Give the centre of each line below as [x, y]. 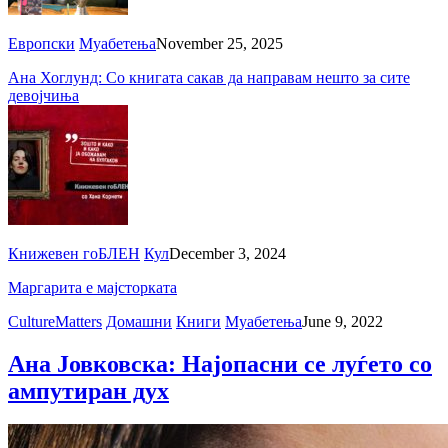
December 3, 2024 [227, 253]
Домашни [139, 321]
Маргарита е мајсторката [92, 287]
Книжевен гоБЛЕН [74, 253]
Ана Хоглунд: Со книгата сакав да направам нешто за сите [209, 77]
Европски [41, 43]
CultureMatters [55, 321]
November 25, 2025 [219, 43]
